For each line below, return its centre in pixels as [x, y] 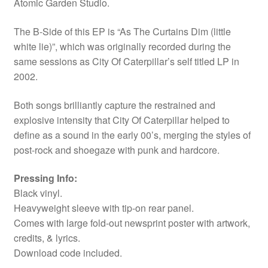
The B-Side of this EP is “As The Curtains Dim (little [122, 32]
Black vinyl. [38, 193]
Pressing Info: [45, 178]
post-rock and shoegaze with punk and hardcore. [116, 150]
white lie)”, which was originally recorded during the [122, 47]
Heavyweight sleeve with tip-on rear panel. [103, 208]
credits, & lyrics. [47, 238]
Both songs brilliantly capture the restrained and [114, 105]
